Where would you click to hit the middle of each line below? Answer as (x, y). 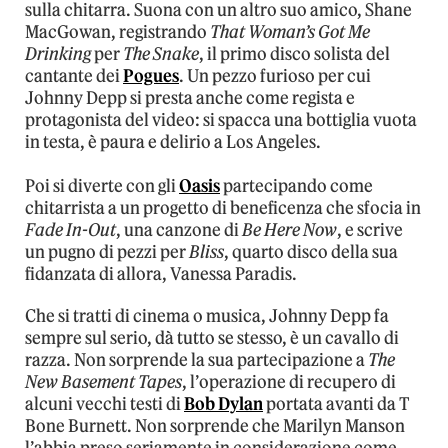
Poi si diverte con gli (102, 186)
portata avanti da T (336, 404)
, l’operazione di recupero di (289, 382)
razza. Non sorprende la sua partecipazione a (196, 360)
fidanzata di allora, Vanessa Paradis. (161, 274)
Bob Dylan (223, 404)
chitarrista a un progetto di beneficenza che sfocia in (223, 208)
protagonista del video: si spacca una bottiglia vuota (221, 120)
